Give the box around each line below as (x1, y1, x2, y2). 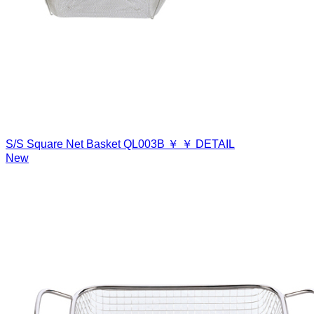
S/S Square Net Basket (6, 138, 121, 150)
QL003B (123, 138, 165, 150)
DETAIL (196, 138, 235, 150)
